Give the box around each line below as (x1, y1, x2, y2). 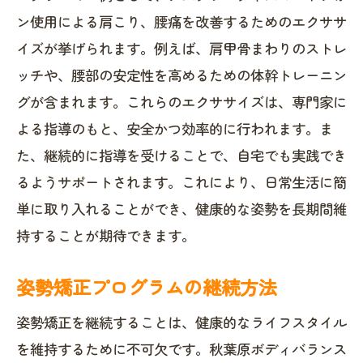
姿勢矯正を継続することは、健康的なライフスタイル (16, 312, 347, 332)
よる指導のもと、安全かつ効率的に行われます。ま (16, 118, 333, 139)
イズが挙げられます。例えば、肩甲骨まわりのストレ (16, 38, 347, 58)
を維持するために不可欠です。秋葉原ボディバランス (16, 339, 347, 359)
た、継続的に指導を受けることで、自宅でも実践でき (16, 145, 347, 165)
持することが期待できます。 (16, 225, 195, 246)
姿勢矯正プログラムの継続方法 (16, 273, 277, 301)
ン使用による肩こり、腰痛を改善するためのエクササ (16, 11, 347, 32)
